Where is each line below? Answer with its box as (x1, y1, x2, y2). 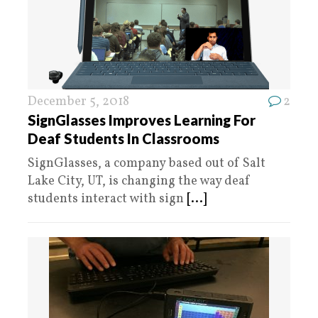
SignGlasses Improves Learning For (28, 111, 256, 128)
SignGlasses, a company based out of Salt (28, 155, 265, 172)
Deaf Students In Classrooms (28, 130, 219, 147)
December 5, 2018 (28, 93, 129, 111)
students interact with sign (28, 190, 187, 208)
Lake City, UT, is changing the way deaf (28, 172, 251, 190)
